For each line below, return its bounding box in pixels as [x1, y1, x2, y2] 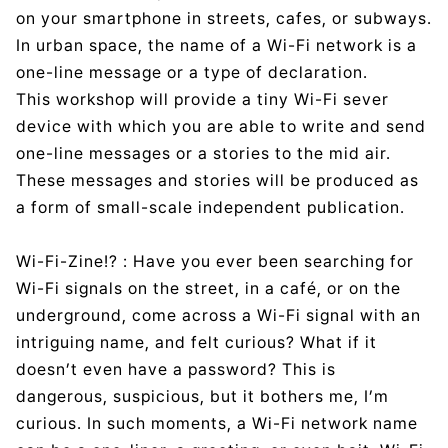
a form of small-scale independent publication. [16, 197, 405, 217]
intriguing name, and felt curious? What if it [16, 332, 377, 352]
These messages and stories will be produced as [16, 170, 419, 190]
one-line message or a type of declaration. [16, 62, 368, 82]
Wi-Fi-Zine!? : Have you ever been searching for [16, 251, 414, 271]
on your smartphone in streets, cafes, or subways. [16, 8, 432, 28]
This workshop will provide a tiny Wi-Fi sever [16, 89, 389, 109]
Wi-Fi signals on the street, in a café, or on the [16, 278, 401, 298]
